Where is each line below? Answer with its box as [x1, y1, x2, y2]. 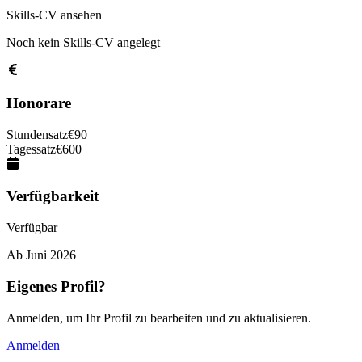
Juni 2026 [26, 248, 76, 263]
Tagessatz [6, 141, 56, 156]
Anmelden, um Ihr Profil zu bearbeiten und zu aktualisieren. [6, 310, 311, 325]
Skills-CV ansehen [6, 8, 102, 23]
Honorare [6, 95, 71, 112]
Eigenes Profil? [6, 277, 106, 295]
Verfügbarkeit [6, 187, 99, 205]
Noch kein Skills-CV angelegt [6, 36, 160, 50]
